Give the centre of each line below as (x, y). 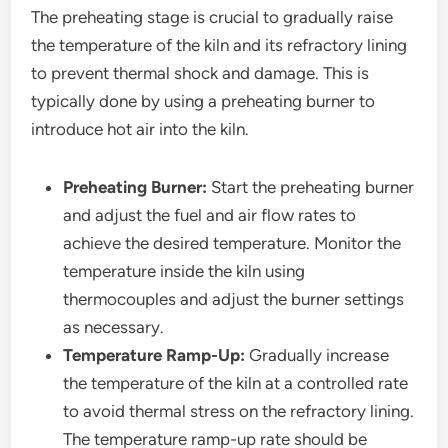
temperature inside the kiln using (184, 271)
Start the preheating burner (311, 187)
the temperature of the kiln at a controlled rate (236, 383)
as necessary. (114, 327)
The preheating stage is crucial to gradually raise (212, 17)
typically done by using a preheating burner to (203, 101)
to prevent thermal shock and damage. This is (200, 73)
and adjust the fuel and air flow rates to (210, 215)
